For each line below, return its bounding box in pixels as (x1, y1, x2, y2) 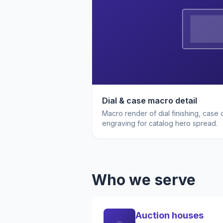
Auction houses (135, 210, 204, 221)
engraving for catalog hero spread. (102, 119, 218, 127)
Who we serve (92, 171, 196, 189)
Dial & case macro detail (102, 96, 197, 106)
